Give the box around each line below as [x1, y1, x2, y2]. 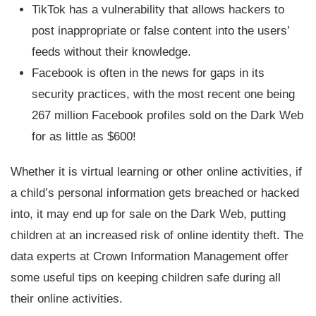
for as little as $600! [32, 130, 136, 143]
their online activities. [11, 292, 126, 305]
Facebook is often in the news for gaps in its [32, 66, 265, 80]
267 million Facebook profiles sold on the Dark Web [32, 109, 303, 122]
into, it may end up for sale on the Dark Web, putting [11, 207, 286, 221]
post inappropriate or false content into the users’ [32, 24, 289, 37]
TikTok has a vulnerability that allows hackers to [32, 3, 284, 16]
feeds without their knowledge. [32, 45, 191, 59]
